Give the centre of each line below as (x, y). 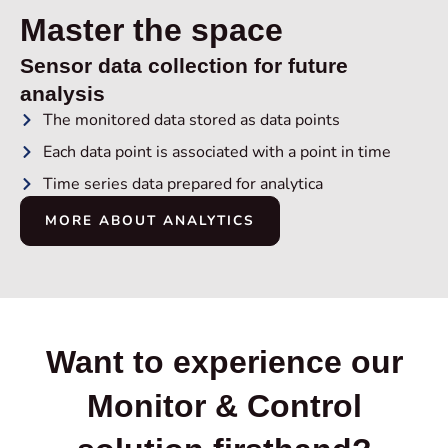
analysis (62, 94)
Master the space (151, 30)
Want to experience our (224, 362)
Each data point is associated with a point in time (216, 152)
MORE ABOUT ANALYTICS (150, 221)
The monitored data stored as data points (191, 120)
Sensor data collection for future (184, 66)
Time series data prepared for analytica (182, 184)
